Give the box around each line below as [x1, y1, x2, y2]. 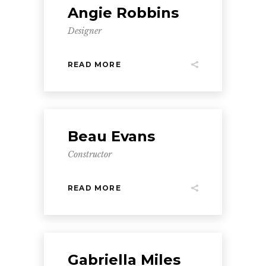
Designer [68, 26, 102, 36]
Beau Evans [68, 128, 155, 145]
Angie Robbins [68, 4, 179, 21]
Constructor [68, 149, 112, 160]
